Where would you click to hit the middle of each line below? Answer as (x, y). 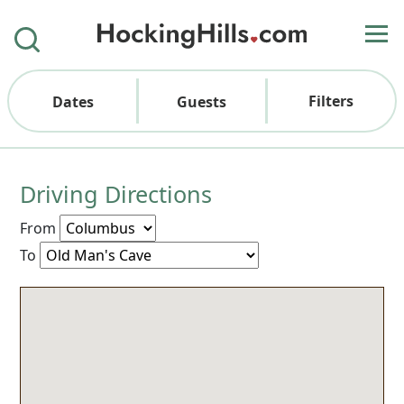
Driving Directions (116, 194)
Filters (331, 101)
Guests (202, 102)
